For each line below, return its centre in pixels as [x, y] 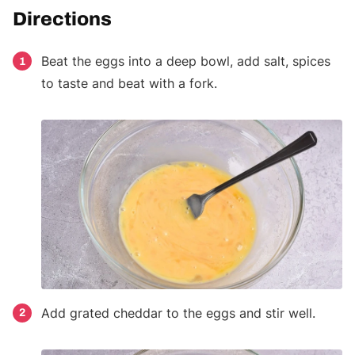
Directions [62, 19]
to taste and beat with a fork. [129, 84]
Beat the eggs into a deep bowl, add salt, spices [186, 61]
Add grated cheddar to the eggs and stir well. [178, 313]
